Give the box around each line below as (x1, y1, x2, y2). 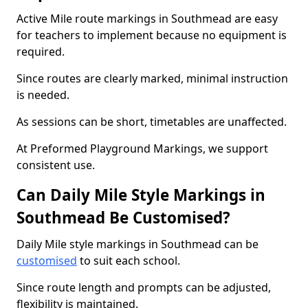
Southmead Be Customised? (16, 207, 230, 228)
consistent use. (16, 157, 95, 173)
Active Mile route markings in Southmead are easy (16, 11, 278, 26)
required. (16, 44, 65, 59)
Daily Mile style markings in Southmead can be (16, 236, 258, 252)
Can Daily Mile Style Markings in (16, 184, 265, 206)
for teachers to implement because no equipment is (16, 27, 287, 43)
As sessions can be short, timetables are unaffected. (16, 114, 287, 129)
